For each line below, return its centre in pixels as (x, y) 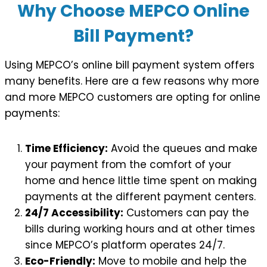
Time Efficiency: (66, 148)
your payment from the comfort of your (128, 164)
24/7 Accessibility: (74, 212)
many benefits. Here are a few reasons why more (132, 81)
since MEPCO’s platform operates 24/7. (125, 245)
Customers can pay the (186, 212)
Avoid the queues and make (183, 148)
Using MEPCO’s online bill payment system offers (130, 65)
